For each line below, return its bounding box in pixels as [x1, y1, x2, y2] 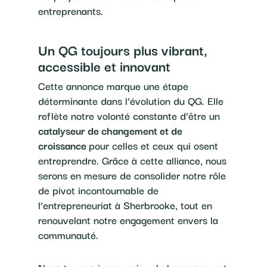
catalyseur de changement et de [38, 122, 182, 139]
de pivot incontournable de [38, 182, 159, 198]
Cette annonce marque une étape [38, 77, 188, 94]
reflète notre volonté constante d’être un [38, 107, 220, 124]
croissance [38, 137, 89, 154]
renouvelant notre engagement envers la [38, 212, 218, 228]
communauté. [38, 226, 98, 243]
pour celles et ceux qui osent [89, 137, 218, 154]
